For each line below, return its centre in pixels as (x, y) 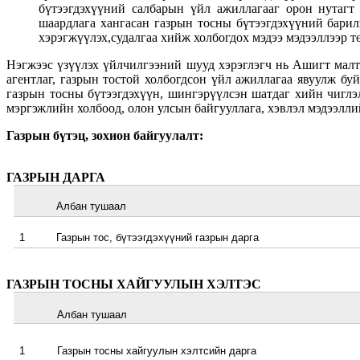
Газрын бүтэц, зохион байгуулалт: (105, 135)
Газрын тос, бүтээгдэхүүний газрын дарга (158, 237)
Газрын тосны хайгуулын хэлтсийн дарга (157, 350)
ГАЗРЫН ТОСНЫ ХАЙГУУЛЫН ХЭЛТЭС (134, 284)
